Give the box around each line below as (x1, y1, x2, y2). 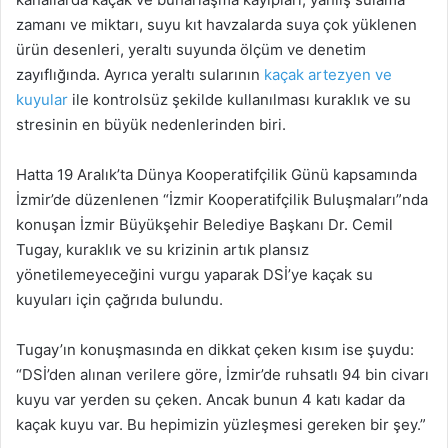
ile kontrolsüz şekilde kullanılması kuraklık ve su (68, 90, 411, 110)
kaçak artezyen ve (264, 65, 392, 85)
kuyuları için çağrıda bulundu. (16, 290, 223, 310)
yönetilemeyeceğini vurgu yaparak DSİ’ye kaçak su (16, 265, 373, 285)
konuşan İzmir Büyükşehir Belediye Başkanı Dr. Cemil (16, 215, 393, 235)
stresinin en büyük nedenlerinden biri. (16, 115, 286, 135)
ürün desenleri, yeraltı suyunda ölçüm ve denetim (16, 40, 366, 60)
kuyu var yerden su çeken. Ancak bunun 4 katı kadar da (16, 390, 405, 410)
